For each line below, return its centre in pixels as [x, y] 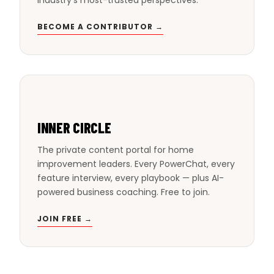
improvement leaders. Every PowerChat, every [136, 164]
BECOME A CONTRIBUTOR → [100, 26]
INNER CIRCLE [74, 127]
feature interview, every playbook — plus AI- [131, 178]
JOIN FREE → [65, 218]
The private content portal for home [116, 150]
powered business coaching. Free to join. [124, 192]
